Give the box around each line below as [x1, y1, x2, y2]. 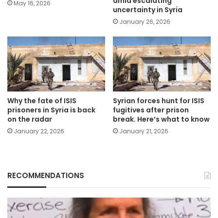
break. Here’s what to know [113, 114, 210, 124]
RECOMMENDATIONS [7, 170, 84, 181]
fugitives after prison [113, 105, 189, 115]
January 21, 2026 [119, 127, 168, 135]
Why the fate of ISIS [7, 96, 76, 106]
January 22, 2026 [14, 127, 64, 135]
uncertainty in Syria [113, 4, 182, 15]
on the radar [7, 114, 52, 124]
